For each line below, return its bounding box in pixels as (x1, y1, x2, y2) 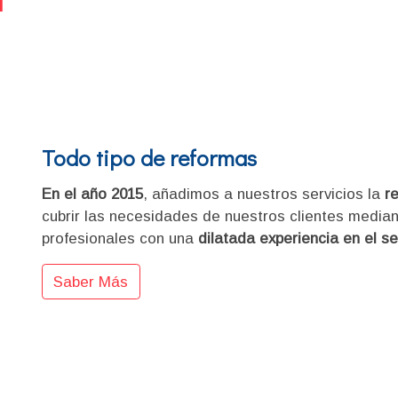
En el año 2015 (41, 185, 143, 203)
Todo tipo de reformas (41, 143, 257, 173)
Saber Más (53, 273, 129, 291)
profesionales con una (41, 229, 198, 247)
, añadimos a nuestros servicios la (142, 185, 385, 203)
